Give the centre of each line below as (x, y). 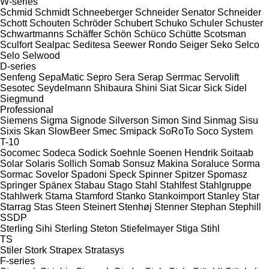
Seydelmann (64, 88)
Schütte (185, 34)
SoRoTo (177, 131)
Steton (104, 228)
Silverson (129, 120)
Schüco (150, 34)
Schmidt (52, 12)
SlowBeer (69, 131)
